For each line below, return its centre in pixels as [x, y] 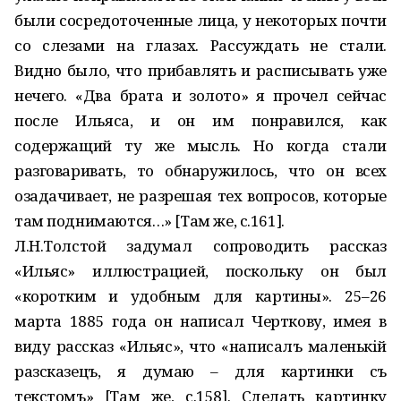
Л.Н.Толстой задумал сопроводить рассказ [200, 246]
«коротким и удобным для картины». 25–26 [200, 296]
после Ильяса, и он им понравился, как [200, 120]
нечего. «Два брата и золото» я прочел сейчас [200, 95]
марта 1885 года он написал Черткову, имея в [200, 321]
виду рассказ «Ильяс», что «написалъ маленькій [200, 346]
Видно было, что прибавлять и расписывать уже [200, 70]
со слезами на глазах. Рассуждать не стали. [200, 45]
